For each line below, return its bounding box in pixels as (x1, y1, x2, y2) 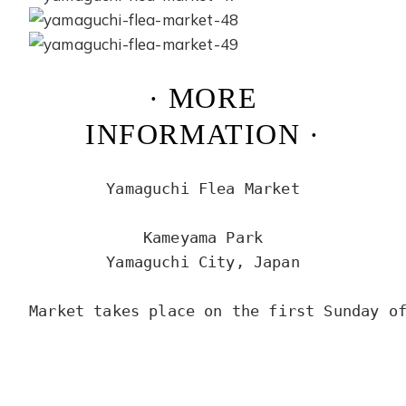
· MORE (148, 82, 258, 115)
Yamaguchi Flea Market (106, 179, 300, 198)
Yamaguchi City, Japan (106, 252, 300, 271)
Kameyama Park (142, 227, 264, 246)
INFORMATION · (85, 118, 321, 151)
